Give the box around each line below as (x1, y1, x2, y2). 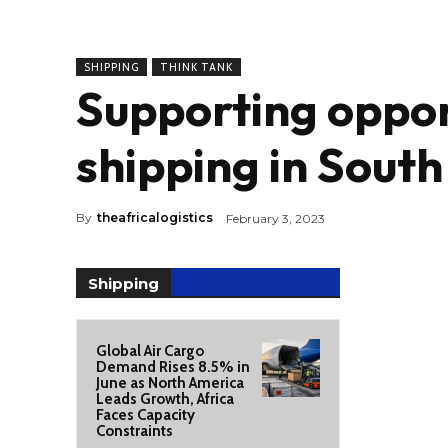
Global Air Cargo (96, 342, 204, 360)
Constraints (96, 422, 173, 440)
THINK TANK (160, 60, 233, 74)
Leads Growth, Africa (96, 390, 234, 408)
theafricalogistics (97, 210, 213, 226)
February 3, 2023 (226, 210, 325, 226)
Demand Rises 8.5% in (96, 358, 250, 376)
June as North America (96, 374, 244, 392)
